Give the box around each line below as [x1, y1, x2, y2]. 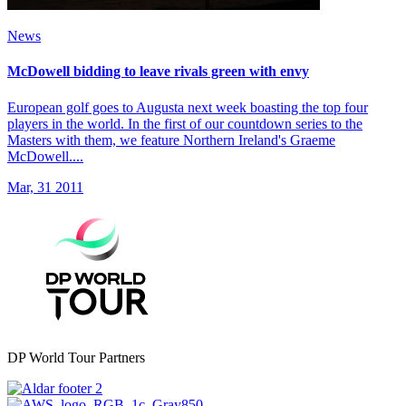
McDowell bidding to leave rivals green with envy [7, 63, 309, 80]
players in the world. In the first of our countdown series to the [7, 115, 362, 131]
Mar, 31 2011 [7, 179, 83, 195]
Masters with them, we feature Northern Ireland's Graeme [7, 131, 335, 148]
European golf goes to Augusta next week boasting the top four [7, 99, 368, 115]
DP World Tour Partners [7, 349, 145, 365]
